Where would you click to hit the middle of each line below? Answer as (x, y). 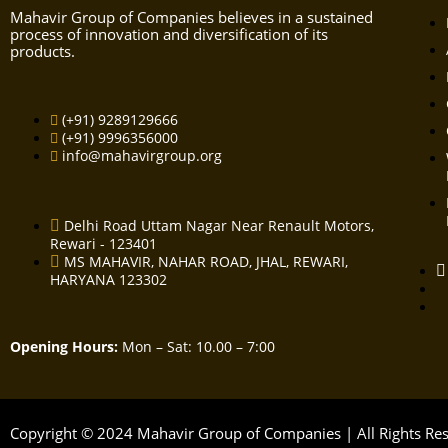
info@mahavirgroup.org (142, 156)
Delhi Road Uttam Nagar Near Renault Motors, (219, 226)
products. (42, 51)
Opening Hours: (64, 347)
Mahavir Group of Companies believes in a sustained (191, 17)
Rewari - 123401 (103, 244)
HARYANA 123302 (108, 280)
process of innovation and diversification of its (169, 34)
